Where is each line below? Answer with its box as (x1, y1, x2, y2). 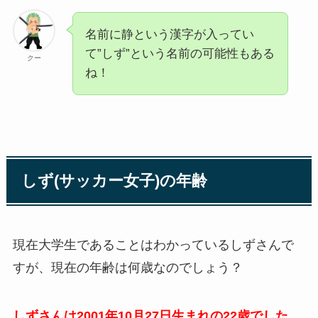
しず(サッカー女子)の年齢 (21, 172, 208, 190)
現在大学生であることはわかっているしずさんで (12, 237, 294, 252)
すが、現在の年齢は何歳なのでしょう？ (12, 260, 243, 275)
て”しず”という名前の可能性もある (84, 46, 275, 60)
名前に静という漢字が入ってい (84, 27, 254, 41)
